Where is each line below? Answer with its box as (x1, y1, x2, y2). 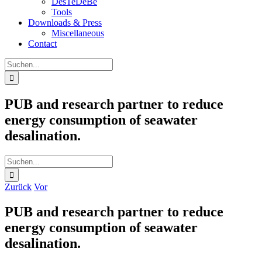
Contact (28, 39, 57, 49)
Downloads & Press (28, 18, 102, 27)
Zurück (5, 181, 32, 192)
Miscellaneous (51, 28, 104, 38)
